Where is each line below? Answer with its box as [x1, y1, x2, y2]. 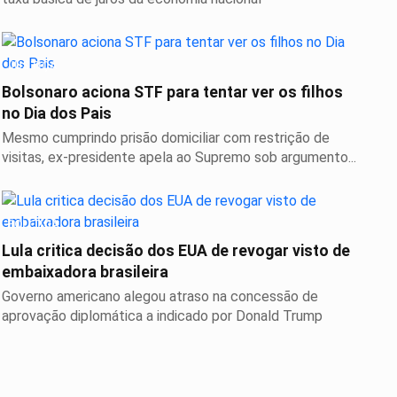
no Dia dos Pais [2, 105, 112, 123]
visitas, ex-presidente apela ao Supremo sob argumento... [2, 149, 356, 167]
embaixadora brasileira [2, 263, 168, 282]
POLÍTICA [7, 217, 59, 231]
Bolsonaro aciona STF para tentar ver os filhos [2, 83, 343, 102]
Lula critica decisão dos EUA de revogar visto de [2, 242, 350, 261]
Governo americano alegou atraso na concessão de [2, 288, 318, 306]
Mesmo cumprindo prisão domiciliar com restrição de [2, 129, 330, 147]
